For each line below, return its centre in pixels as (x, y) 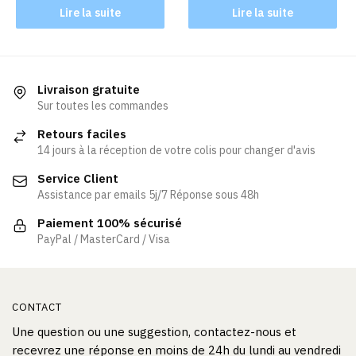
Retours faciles (82, 133)
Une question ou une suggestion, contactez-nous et (154, 332)
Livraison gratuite (89, 89)
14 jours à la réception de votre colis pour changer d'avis (176, 150)
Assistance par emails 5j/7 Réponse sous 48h (148, 194)
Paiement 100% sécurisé (110, 222)
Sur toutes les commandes (103, 105)
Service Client (78, 178)
